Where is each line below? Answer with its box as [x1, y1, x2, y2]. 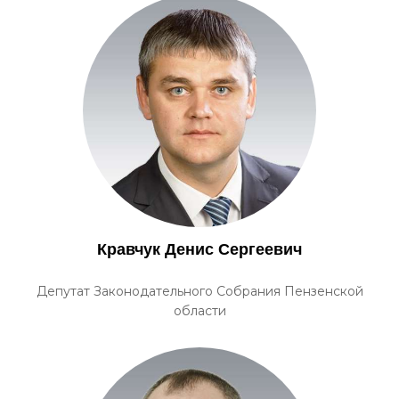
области [173, 303, 226, 319]
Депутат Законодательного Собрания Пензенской [36, 283, 363, 299]
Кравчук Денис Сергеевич [97, 240, 302, 258]
